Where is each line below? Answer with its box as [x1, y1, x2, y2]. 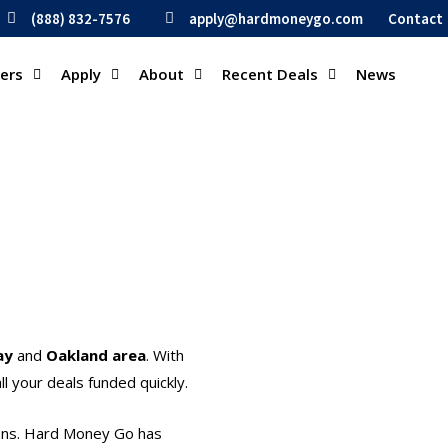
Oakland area [45, 345, 146, 366]
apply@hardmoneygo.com [189, 9, 363, 28]
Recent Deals [221, 64, 318, 85]
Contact [388, 9, 443, 28]
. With [145, 345, 184, 366]
